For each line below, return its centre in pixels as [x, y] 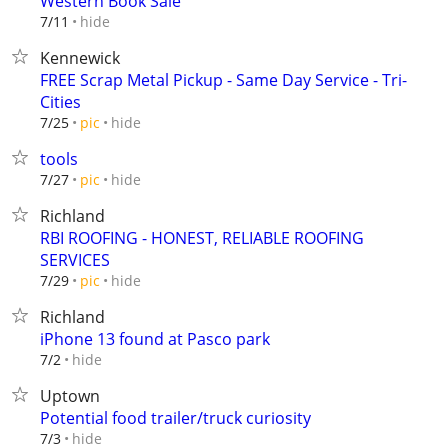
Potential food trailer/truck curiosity [175, 418]
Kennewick [80, 58]
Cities [60, 102]
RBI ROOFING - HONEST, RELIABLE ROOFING [202, 238]
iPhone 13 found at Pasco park [155, 339]
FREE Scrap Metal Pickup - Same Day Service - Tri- [223, 80]
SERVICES [75, 260]
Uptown [70, 396]
